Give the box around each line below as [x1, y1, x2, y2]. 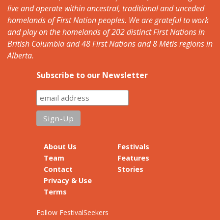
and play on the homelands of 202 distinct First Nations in [7, 26, 205, 37]
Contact [44, 164, 73, 174]
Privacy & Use [44, 175, 92, 185]
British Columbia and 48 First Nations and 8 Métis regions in [7, 38, 213, 49]
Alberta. [7, 50, 34, 61]
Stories [117, 164, 143, 174]
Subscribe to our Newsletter [36, 69, 148, 81]
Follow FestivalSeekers [36, 207, 109, 217]
